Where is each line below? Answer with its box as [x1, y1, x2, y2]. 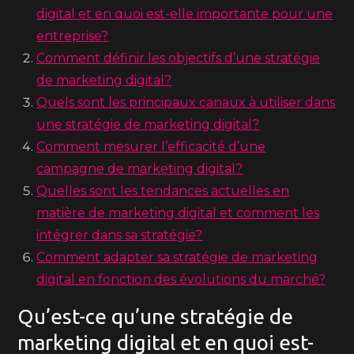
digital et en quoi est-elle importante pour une [36, 6, 333, 21]
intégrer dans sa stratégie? [36, 228, 203, 243]
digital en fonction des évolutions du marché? [36, 272, 326, 287]
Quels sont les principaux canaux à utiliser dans [36, 95, 336, 110]
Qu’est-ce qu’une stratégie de [17, 305, 294, 328]
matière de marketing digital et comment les [36, 205, 320, 220]
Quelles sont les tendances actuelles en [36, 183, 290, 198]
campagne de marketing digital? [36, 161, 243, 176]
